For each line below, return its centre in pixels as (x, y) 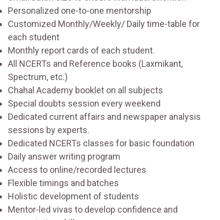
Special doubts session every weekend (84, 103)
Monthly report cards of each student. (81, 50)
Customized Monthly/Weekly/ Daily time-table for (104, 24)
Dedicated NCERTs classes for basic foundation (101, 143)
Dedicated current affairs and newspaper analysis (104, 116)
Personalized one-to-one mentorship (80, 10)
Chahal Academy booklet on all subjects (85, 90)
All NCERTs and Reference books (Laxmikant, (95, 63)
